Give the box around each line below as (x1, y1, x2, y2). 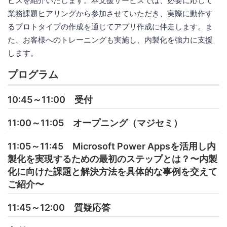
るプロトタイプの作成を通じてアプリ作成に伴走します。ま (8, 21, 213, 31)
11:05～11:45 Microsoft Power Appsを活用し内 (8, 140, 216, 152)
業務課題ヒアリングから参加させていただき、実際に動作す (8, 8, 213, 18)
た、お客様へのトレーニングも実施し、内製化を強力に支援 (8, 34, 213, 45)
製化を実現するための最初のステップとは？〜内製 (8, 153, 217, 164)
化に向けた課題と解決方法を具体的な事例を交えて (8, 166, 217, 177)
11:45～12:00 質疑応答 (8, 202, 110, 213)
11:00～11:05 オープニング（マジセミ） (8, 117, 182, 128)
